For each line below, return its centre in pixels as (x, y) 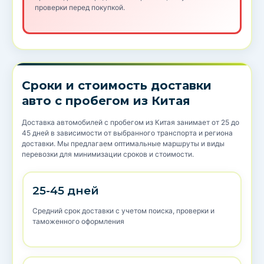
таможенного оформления (78, 222)
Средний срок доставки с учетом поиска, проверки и (123, 211)
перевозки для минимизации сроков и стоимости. (108, 154)
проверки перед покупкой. (80, 8)
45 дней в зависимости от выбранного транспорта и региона (127, 133)
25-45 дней (66, 191)
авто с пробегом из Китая (106, 101)
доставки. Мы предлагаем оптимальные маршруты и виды (123, 144)
